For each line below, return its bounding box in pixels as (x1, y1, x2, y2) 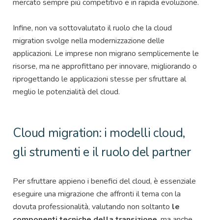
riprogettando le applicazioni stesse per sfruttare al (13, 73, 186, 84)
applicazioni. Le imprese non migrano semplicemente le (13, 48, 199, 59)
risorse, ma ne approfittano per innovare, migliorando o (13, 60, 197, 72)
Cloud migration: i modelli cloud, (13, 124, 185, 141)
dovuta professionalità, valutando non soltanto (13, 201, 172, 212)
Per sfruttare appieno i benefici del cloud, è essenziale (13, 175, 196, 187)
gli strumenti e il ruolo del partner (13, 143, 191, 161)
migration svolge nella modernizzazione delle (13, 35, 165, 46)
